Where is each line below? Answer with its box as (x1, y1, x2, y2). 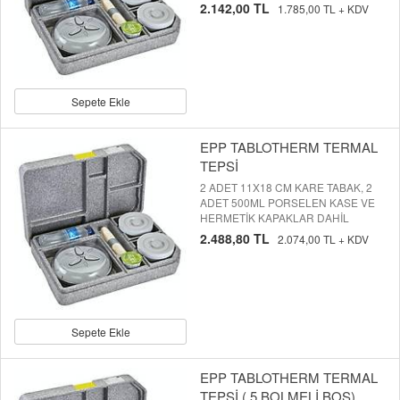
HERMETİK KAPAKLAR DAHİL (200, 210, 349, 226)
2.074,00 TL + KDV (278, 231, 369, 247)
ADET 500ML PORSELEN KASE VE (200, 195, 375, 211)
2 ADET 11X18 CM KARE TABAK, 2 (200, 179, 372, 196)
